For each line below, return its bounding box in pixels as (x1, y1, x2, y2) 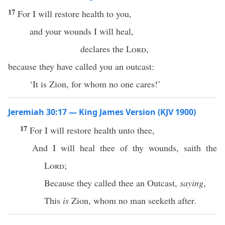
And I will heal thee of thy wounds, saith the (32, 142, 217, 154)
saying (180, 177, 203, 189)
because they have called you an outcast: (8, 60, 154, 72)
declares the (80, 43, 126, 55)
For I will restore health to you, (18, 8, 132, 20)
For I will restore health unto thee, (30, 124, 155, 136)
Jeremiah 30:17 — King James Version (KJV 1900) (8, 106, 196, 118)
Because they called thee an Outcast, (44, 177, 180, 189)
